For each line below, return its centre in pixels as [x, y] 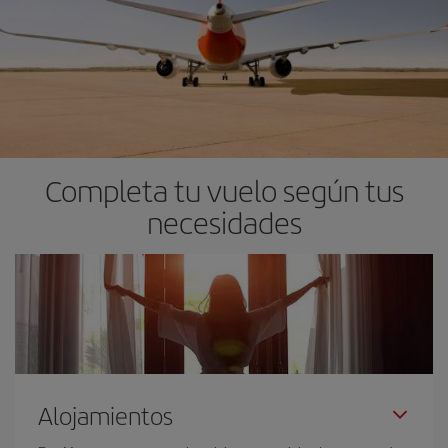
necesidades [224, 221]
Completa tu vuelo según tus [224, 189]
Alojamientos [105, 414]
